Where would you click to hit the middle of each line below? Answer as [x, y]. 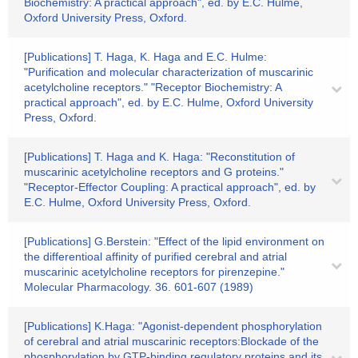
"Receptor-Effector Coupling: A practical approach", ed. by [170, 187]
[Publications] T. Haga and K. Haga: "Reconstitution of [159, 157]
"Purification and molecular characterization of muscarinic [169, 72]
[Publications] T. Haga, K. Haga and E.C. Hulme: [145, 57]
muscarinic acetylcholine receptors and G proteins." [154, 172]
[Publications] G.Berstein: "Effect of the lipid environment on [174, 241]
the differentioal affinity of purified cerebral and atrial [155, 257]
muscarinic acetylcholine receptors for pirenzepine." [154, 272]
